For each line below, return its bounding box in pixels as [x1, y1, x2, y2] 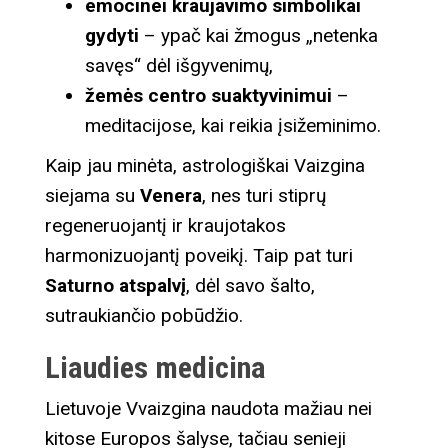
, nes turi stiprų [202, 183, 326, 207]
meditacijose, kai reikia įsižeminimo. [85, 113, 381, 137]
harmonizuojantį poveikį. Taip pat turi [45, 243, 353, 267]
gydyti [85, 23, 139, 47]
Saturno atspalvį [45, 273, 186, 297]
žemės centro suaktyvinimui [85, 83, 332, 107]
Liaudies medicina [45, 349, 266, 385]
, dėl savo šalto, [186, 273, 315, 297]
